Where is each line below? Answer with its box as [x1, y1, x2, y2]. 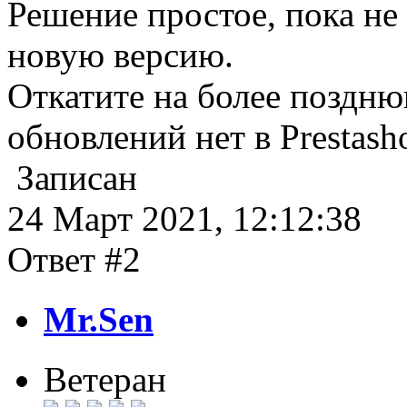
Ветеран [44, 360, 166, 400]
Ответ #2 [7, 239, 141, 279]
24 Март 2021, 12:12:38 [7, 198, 362, 238]
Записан [7, 157, 137, 197]
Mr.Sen [44, 299, 154, 339]
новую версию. [7, 35, 233, 74]
